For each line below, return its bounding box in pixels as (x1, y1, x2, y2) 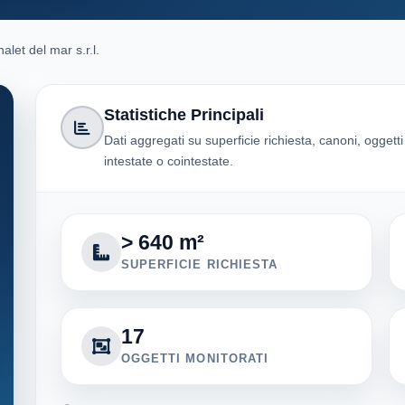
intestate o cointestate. (103, 153, 233, 168)
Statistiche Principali (103, 105, 264, 124)
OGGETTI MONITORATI (121, 351, 268, 365)
